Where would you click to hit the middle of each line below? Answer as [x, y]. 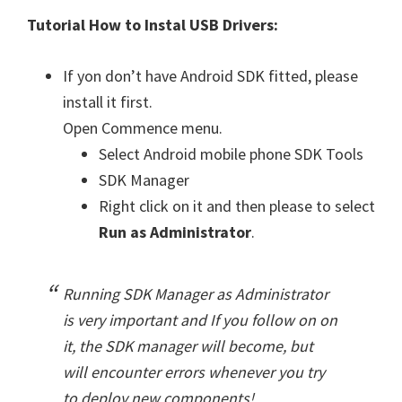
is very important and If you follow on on [200, 320]
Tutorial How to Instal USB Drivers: [153, 25]
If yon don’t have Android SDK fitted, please [210, 76]
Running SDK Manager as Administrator [196, 294]
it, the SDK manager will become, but [188, 346]
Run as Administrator [175, 232]
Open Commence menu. [143, 128]
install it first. [108, 102]
